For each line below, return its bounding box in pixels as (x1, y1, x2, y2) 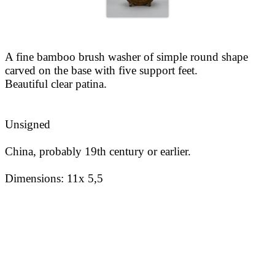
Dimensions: (5, 172, 67, 185)
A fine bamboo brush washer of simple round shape (5, 50, 248, 64)
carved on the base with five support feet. (5, 64, 198, 77)
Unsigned (5, 118, 50, 131)
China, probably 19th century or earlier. (5, 145, 191, 158)
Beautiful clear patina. (5, 77, 107, 91)
